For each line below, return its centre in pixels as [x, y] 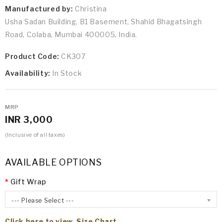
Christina [90, 9]
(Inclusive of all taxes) [35, 135]
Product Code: [33, 56]
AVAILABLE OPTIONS [54, 163]
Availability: [29, 73]
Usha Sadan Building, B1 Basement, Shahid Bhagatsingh [104, 22]
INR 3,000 [29, 120]
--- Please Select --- [43, 201]
